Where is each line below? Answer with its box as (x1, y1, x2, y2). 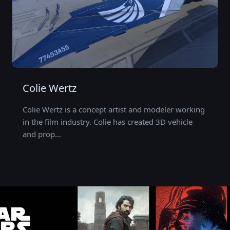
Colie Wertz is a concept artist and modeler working (22, 104, 207, 115)
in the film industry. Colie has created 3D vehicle (22, 117, 193, 127)
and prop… (22, 129, 61, 140)
